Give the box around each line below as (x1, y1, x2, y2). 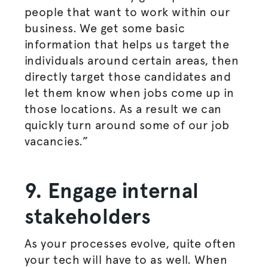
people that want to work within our (24, 5, 230, 19)
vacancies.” (24, 134, 89, 148)
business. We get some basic (24, 21, 185, 35)
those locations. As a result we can (24, 102, 222, 116)
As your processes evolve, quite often (24, 236, 236, 251)
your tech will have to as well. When (24, 252, 228, 267)
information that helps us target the (24, 37, 230, 51)
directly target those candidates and (24, 69, 232, 84)
